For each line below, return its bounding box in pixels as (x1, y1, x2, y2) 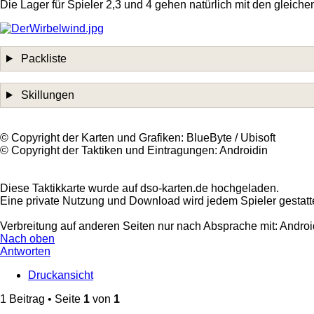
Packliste (18, 52, 67, 64)
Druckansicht (28, 268, 93, 281)
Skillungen (18, 88, 74, 101)
